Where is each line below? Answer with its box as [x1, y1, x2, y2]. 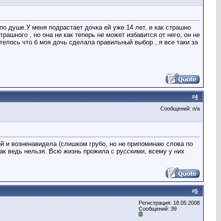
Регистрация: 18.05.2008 [139, 200, 200, 206]
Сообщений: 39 [139, 206, 177, 212]
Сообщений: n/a [160, 106, 200, 111]
